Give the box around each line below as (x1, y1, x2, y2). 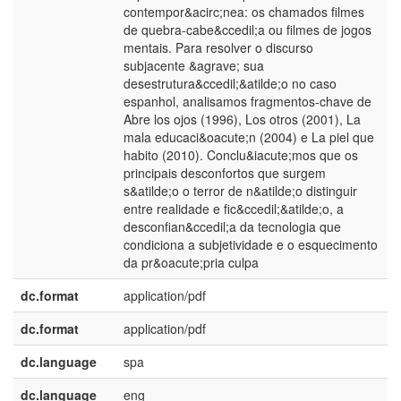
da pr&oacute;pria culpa (124, 253, 259, 271)
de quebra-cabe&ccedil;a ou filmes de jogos (124, 21, 371, 38)
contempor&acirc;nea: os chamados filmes (124, 3, 364, 21)
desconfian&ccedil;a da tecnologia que (124, 218, 341, 235)
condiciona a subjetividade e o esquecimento (124, 235, 378, 253)
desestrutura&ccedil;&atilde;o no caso (124, 74, 337, 92)
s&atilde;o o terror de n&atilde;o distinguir (124, 182, 357, 200)
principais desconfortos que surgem (124, 164, 326, 182)
